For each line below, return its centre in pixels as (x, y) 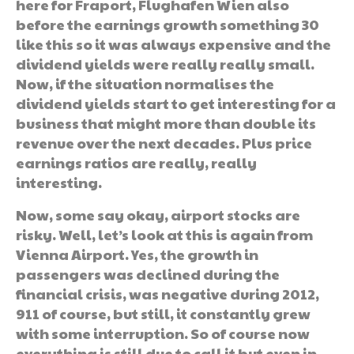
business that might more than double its (166, 122)
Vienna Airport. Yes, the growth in (137, 254)
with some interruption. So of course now (163, 333)
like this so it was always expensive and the (173, 43)
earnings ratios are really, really (136, 162)
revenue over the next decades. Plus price (164, 142)
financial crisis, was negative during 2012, (168, 293)
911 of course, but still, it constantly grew (163, 313)
